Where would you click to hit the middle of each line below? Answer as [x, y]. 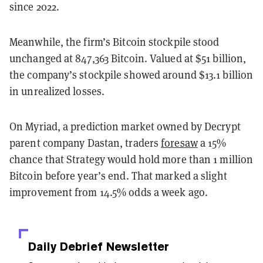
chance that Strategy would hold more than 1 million [131, 159]
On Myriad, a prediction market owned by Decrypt [125, 126]
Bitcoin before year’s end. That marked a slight [118, 176]
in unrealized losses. [57, 91]
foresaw [179, 143]
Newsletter [136, 246]
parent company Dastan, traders [85, 143]
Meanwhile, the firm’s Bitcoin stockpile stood [114, 42]
